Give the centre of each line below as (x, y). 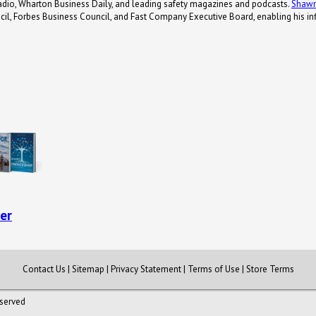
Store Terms (270, 269)
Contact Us (44, 269)
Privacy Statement (146, 269)
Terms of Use (213, 269)
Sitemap (88, 269)
